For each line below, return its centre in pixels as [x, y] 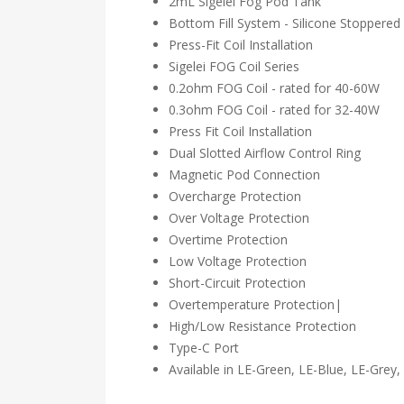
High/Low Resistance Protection [262, 326]
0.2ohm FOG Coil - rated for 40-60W [274, 88]
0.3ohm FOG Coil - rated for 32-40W [274, 110]
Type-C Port [204, 348]
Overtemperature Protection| [255, 304]
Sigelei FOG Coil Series [234, 66]
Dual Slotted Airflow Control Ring [265, 153]
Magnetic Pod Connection [244, 174]
